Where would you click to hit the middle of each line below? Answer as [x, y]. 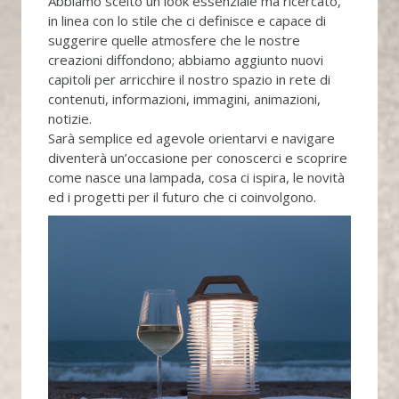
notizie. [69, 119]
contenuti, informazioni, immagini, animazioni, [184, 99]
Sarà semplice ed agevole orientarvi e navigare [191, 138]
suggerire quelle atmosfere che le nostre [174, 41]
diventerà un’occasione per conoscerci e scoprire [197, 158]
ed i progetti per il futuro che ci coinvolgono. [182, 197]
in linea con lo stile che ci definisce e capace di [187, 21]
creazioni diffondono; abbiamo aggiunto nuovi [185, 60]
